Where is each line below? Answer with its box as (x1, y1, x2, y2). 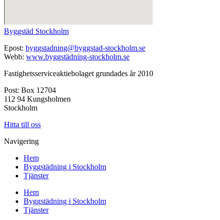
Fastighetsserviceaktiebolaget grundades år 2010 (4, 69, 153, 78)
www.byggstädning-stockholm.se (26, 52, 130, 61)
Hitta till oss (4, 120, 41, 129)
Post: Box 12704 (4, 85, 56, 94)
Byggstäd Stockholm (4, 27, 69, 35)
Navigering (4, 137, 39, 145)
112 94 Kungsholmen (4, 94, 71, 103)
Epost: (4, 43, 26, 52)
